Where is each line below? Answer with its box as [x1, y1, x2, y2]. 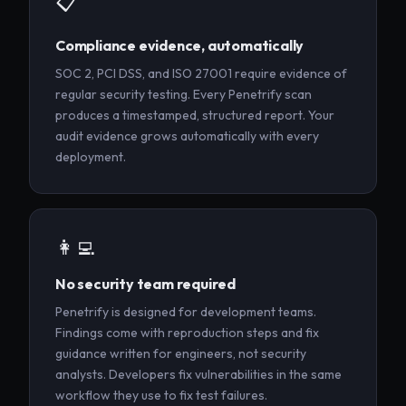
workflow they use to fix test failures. [55, 387, 267, 404]
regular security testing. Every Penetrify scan [55, 86, 312, 103]
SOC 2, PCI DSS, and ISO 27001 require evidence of [55, 65, 347, 82]
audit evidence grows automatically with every [55, 128, 319, 145]
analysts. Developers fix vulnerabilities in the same [55, 366, 342, 383]
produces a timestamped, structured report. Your [55, 107, 334, 124]
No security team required [55, 275, 236, 294]
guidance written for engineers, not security [55, 345, 306, 362]
